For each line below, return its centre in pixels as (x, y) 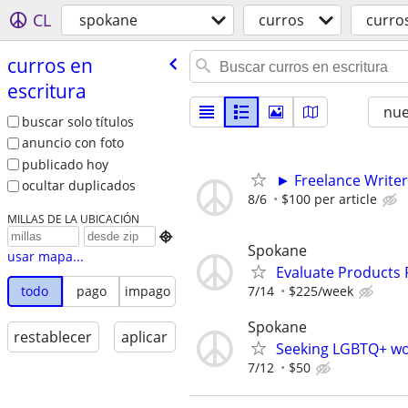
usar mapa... (45, 257)
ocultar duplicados (78, 186)
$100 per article (329, 199)
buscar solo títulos (77, 121)
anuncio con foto (72, 143)
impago (147, 291)
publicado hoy (65, 164)
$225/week (321, 291)
